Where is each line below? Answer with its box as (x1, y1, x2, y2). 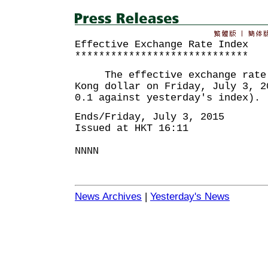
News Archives (75, 191, 142, 202)
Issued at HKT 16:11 (75, 123, 188, 134)
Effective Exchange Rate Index (75, 39, 248, 50)
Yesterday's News (150, 191, 230, 202)
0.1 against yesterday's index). (75, 92, 260, 103)
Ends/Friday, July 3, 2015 (75, 111, 224, 123)
